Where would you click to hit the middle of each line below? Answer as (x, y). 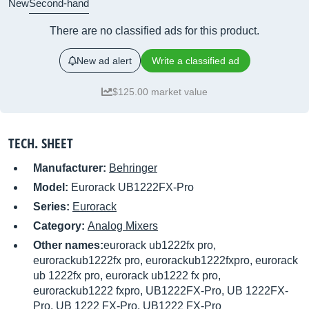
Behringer (133, 168)
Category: (60, 226)
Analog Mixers (123, 226)
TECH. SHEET (41, 143)
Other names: (68, 245)
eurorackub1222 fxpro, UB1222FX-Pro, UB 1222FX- (161, 291)
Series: (53, 207)
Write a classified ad (195, 61)
